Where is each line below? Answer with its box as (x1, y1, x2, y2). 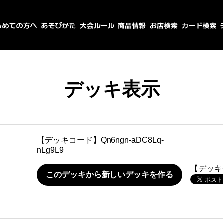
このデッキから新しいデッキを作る (46, 170, 173, 179)
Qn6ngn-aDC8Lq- (101, 136, 164, 144)
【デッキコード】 (37, 136, 101, 144)
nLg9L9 (37, 146, 64, 154)
